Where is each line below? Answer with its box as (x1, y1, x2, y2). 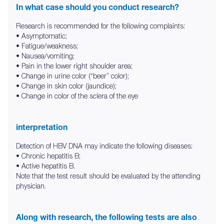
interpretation (16, 122, 67, 132)
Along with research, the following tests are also (16, 212, 197, 222)
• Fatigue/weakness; (16, 41, 78, 50)
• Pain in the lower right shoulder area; (16, 61, 132, 70)
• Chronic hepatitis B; (16, 151, 80, 160)
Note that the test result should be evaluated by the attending (16, 171, 200, 180)
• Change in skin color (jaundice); (16, 81, 116, 90)
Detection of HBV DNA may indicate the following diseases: (16, 141, 192, 150)
